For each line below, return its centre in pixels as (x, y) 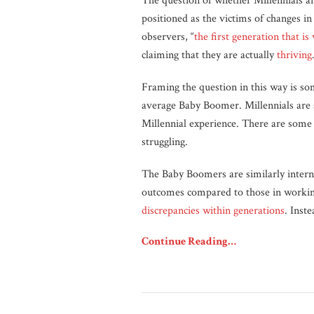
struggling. (165, 142)
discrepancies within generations (213, 211)
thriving (294, 55)
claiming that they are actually (209, 55)
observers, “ (168, 37)
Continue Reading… (189, 241)
